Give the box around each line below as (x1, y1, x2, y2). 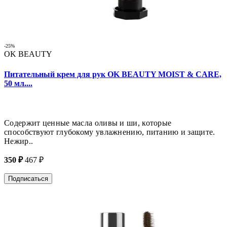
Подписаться (8, 174, 48, 182)
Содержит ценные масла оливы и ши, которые (4, 118, 172, 127)
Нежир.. (4, 136, 33, 145)
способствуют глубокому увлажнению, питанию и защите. (4, 127, 215, 136)
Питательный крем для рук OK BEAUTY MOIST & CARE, (4, 69, 221, 79)
